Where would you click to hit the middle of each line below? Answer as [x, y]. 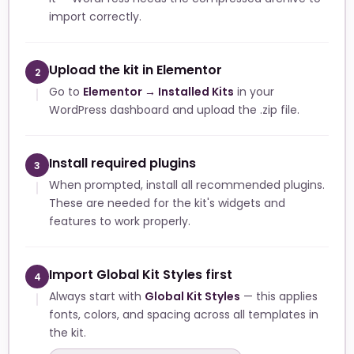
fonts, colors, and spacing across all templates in [184, 315]
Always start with [97, 297]
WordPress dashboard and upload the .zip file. [174, 110]
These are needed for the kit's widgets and [167, 203]
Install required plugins [122, 164]
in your [254, 92]
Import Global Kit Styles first [141, 275]
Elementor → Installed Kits [158, 92]
